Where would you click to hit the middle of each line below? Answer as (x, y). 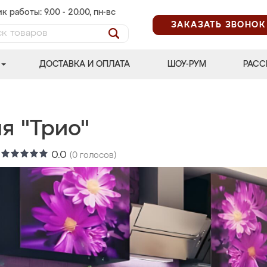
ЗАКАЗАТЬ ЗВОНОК (218, 25)
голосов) (97, 156)
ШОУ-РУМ (187, 64)
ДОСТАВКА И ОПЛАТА (85, 64)
